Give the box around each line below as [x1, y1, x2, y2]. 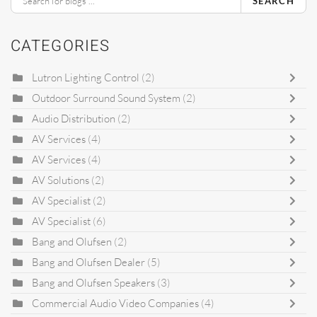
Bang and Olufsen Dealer [32, 255, 145, 269]
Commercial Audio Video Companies [32, 296, 199, 310]
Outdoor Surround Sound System [32, 91, 180, 105]
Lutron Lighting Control [32, 70, 139, 84]
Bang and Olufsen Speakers [32, 275, 155, 289]
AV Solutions [32, 173, 89, 187]
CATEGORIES [11, 34, 110, 57]
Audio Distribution [32, 111, 115, 125]
